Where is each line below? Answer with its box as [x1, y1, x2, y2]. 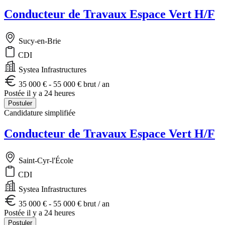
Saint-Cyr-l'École [17, 156, 73, 165]
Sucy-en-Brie [17, 36, 61, 45]
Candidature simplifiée [4, 108, 75, 117]
